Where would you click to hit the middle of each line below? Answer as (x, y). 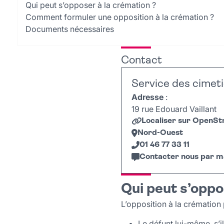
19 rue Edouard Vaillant (174, 109)
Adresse (147, 97)
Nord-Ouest (160, 133)
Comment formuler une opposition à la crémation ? (120, 17)
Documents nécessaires (70, 29)
